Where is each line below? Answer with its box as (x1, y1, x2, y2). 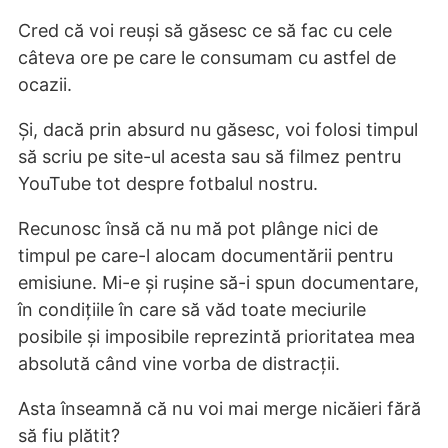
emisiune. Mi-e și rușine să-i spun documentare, (18, 271, 419, 293)
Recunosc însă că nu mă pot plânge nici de (18, 217, 378, 239)
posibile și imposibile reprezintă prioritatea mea (18, 325, 415, 347)
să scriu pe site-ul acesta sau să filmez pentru (18, 145, 401, 167)
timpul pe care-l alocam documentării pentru (18, 244, 393, 266)
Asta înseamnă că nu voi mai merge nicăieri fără (18, 397, 421, 419)
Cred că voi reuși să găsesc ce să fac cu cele (18, 19, 392, 41)
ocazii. (18, 73, 72, 95)
